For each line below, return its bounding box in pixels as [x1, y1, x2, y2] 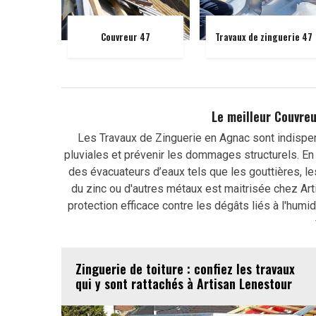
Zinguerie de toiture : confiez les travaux [75, 260, 295, 278]
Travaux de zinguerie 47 [214, 29, 312, 44]
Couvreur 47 [100, 29, 150, 44]
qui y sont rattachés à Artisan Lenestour [75, 274, 292, 293]
